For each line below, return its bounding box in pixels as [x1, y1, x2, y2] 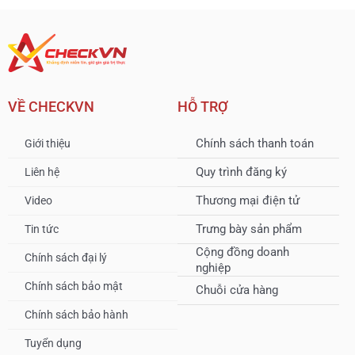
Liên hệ [25, 166, 59, 179]
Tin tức [25, 223, 59, 236]
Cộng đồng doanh [195, 244, 289, 259]
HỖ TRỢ [177, 97, 228, 115]
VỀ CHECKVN [8, 97, 94, 115]
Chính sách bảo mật [25, 280, 123, 293]
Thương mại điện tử [195, 193, 300, 208]
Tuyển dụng [25, 337, 82, 350]
